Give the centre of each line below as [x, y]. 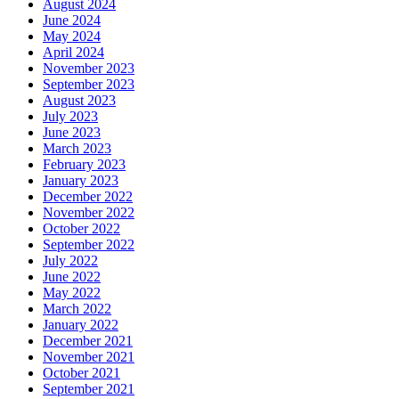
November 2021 [89, 356]
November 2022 [89, 212]
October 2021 [81, 372]
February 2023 [84, 164]
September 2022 [89, 244]
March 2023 [77, 148]
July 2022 [70, 260]
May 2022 [72, 292]
